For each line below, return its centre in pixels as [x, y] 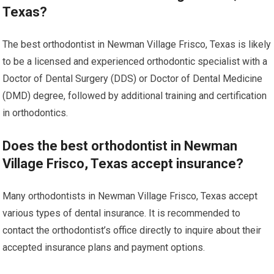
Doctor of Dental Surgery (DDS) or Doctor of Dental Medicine [133, 79]
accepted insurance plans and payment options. [104, 248]
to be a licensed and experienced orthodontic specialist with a [135, 62]
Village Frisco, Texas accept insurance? [123, 164]
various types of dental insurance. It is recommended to [122, 213]
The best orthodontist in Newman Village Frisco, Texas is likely [137, 45]
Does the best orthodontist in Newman [120, 146]
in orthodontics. [35, 113]
